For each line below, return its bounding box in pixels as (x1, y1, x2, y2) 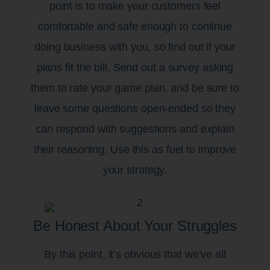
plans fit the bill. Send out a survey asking (36, 61, 234, 74)
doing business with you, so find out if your (34, 40, 236, 53)
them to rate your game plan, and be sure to (31, 81, 239, 94)
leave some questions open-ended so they (34, 102, 236, 115)
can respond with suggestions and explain (36, 122, 234, 135)
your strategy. (102, 163, 168, 176)
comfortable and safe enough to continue (37, 20, 233, 33)
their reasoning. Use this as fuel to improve (33, 143, 237, 155)
